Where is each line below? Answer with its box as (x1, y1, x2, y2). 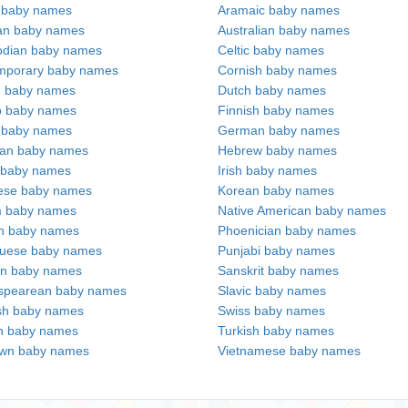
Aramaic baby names (218, 3, 340, 17)
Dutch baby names (218, 83, 326, 97)
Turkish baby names (218, 323, 334, 338)
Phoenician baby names (218, 223, 356, 238)
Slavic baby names (218, 283, 326, 298)
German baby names (218, 123, 340, 138)
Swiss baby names (218, 303, 325, 318)
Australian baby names (218, 23, 350, 37)
